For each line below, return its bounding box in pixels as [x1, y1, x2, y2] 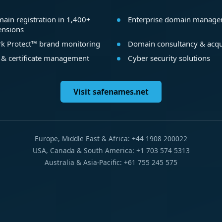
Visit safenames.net [73, 86, 149, 98]
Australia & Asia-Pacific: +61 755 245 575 [45, 158, 177, 167]
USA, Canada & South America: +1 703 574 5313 [32, 146, 190, 156]
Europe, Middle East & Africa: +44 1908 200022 [35, 134, 187, 144]
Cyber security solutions [127, 53, 210, 63]
